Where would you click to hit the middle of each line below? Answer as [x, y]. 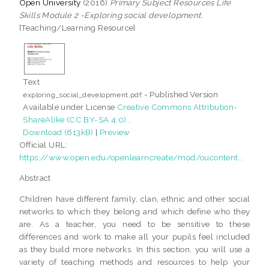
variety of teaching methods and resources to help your [134, 261]
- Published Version [180, 94]
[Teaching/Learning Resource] [77, 27]
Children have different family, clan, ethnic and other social [134, 198]
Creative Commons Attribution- [177, 107]
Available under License [70, 107]
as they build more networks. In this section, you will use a [134, 249]
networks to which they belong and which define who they [134, 211]
